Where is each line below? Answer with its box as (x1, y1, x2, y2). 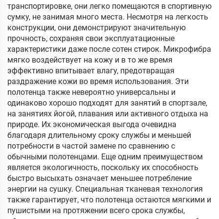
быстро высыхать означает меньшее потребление (7, 174, 192, 183)
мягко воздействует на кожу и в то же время (7, 55, 173, 65)
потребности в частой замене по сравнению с (7, 141, 175, 151)
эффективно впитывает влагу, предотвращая (7, 66, 175, 75)
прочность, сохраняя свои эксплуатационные (7, 34, 175, 43)
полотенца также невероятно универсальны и (7, 88, 175, 97)
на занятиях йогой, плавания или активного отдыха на (7, 109, 208, 118)
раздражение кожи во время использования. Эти (7, 77, 189, 86)
